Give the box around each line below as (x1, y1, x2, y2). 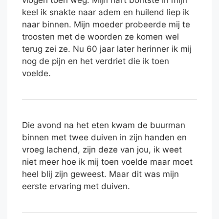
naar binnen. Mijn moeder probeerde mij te (22, 20, 190, 30)
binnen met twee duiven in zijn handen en (22, 132, 187, 143)
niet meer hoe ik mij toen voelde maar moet (22, 157, 193, 167)
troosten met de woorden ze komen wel (22, 32, 179, 42)
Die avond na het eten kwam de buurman (22, 120, 185, 131)
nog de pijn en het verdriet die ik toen (22, 56, 169, 66)
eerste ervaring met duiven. (22, 181, 130, 192)
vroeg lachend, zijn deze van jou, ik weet (22, 145, 182, 155)
